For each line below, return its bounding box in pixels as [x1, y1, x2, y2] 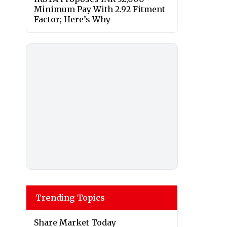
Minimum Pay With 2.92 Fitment [34, 4, 165, 15]
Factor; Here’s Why [34, 14, 110, 25]
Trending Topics [35, 193, 105, 203]
